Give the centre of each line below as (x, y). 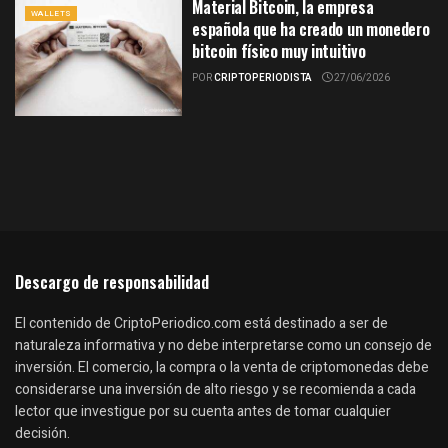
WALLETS (51, 14)
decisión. (42, 433)
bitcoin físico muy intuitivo (279, 51)
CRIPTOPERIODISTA (263, 78)
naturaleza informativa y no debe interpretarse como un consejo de (223, 345)
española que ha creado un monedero (311, 29)
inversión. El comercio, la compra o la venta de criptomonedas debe (222, 367)
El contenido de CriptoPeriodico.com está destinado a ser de (201, 323)
